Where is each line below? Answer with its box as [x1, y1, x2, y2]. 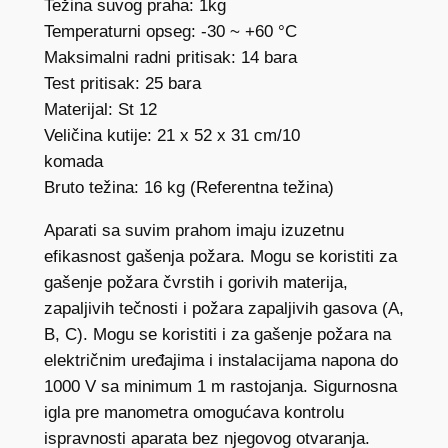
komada [43, 152, 103, 172]
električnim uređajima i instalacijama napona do [43, 350, 398, 370]
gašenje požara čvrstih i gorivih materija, [43, 272, 348, 292]
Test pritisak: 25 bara [43, 74, 201, 94]
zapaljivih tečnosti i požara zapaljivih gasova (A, [43, 298, 404, 318]
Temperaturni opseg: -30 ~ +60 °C [43, 22, 297, 42]
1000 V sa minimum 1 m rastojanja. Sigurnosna [43, 376, 397, 396]
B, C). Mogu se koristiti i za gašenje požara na [43, 324, 391, 344]
